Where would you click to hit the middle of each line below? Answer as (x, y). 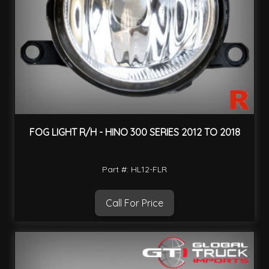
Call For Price (134, 203)
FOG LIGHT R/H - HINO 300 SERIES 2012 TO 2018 (134, 132)
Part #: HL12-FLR (134, 169)
